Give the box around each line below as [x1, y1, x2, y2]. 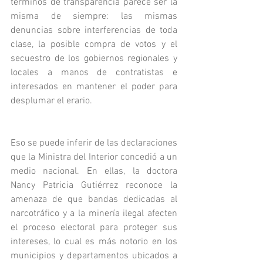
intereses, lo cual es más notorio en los [11, 236, 177, 248]
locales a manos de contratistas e [11, 67, 177, 79]
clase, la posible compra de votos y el [11, 39, 177, 50]
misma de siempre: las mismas [11, 11, 177, 22]
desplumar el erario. [11, 95, 95, 107]
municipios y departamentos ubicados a [11, 250, 177, 262]
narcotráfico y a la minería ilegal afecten [11, 208, 177, 220]
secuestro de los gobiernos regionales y [11, 53, 177, 65]
